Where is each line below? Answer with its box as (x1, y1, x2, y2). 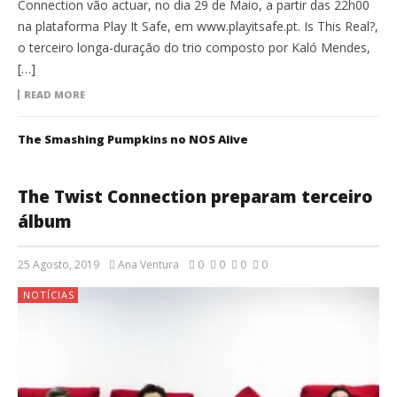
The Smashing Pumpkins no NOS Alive (18, 131, 248, 148)
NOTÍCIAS (23, 288, 74, 302)
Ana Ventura (118, 257, 179, 273)
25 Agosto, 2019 (18, 257, 99, 273)
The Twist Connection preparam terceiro (18, 185, 373, 209)
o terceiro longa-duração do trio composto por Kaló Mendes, (18, 39, 370, 57)
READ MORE (24, 88, 85, 102)
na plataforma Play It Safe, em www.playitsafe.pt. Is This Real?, (18, 18, 378, 35)
